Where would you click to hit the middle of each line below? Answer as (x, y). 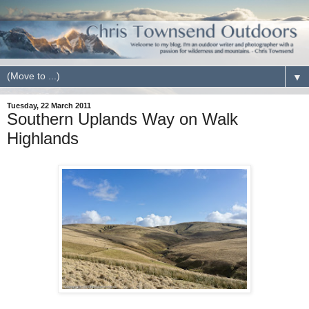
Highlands (43, 138)
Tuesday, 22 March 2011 (49, 105)
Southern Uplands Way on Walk (122, 119)
